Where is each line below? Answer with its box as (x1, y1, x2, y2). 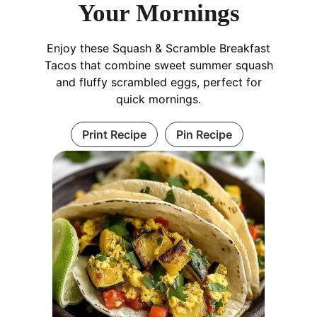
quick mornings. (116, 92, 201, 106)
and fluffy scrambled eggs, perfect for (55, 75, 262, 89)
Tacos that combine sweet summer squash (44, 58, 273, 72)
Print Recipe (81, 127, 146, 142)
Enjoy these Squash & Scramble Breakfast (47, 41, 270, 55)
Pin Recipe (175, 127, 232, 142)
